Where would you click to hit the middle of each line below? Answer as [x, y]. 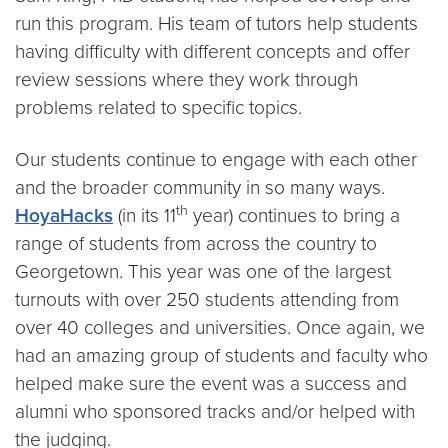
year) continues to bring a [294, 215]
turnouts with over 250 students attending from [207, 299]
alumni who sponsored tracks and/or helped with [215, 411]
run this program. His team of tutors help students [216, 23]
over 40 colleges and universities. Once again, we [220, 327]
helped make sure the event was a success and [211, 383]
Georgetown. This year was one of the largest [203, 271]
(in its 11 [144, 215]
